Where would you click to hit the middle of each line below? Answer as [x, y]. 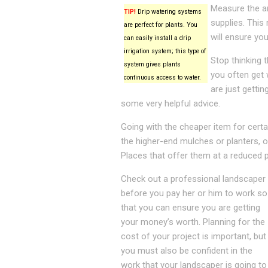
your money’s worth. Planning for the [193, 222]
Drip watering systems [169, 12]
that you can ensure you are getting [191, 208]
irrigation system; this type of [165, 51]
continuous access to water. [162, 77]
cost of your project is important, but [194, 236]
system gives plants [152, 64]
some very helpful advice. [170, 103]
